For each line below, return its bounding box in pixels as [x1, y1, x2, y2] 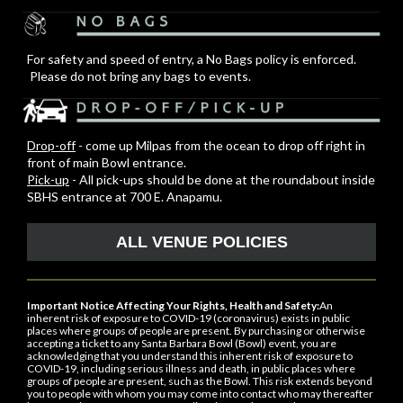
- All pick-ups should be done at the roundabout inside [69, 172, 375, 187]
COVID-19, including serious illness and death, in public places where [27, 362, 355, 375]
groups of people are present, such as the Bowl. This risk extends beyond [27, 374, 372, 388]
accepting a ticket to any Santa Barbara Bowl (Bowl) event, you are [27, 336, 336, 350]
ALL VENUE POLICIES [115, 233, 288, 251]
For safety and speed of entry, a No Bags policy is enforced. [27, 51, 356, 67]
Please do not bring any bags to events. [27, 68, 251, 84]
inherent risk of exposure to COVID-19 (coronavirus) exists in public [27, 311, 350, 325]
